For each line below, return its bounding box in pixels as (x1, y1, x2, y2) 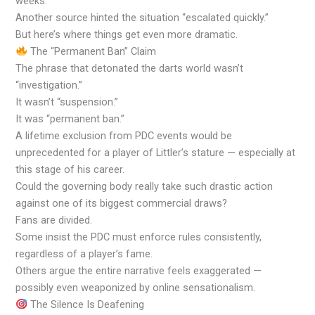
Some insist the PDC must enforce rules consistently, (15, 230, 262, 243)
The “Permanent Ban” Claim (27, 44, 157, 58)
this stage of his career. (15, 162, 125, 176)
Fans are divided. (15, 213, 93, 226)
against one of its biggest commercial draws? (15, 196, 228, 210)
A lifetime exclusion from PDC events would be (15, 129, 233, 142)
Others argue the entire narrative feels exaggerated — (15, 264, 262, 277)
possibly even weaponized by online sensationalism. (15, 281, 256, 294)
